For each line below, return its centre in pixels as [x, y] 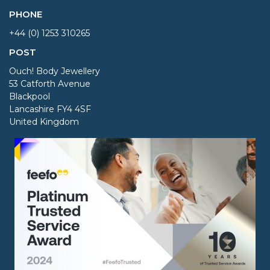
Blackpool [30, 96]
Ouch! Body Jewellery [55, 71]
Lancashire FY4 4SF [50, 109]
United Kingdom [44, 121]
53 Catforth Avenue [50, 83]
